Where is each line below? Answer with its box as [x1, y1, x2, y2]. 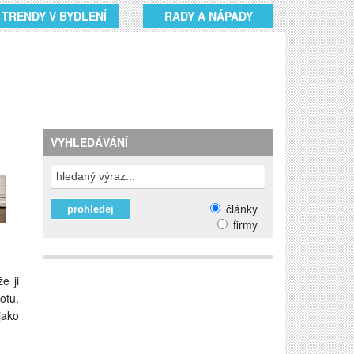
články [223, 201, 258, 217]
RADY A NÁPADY [164, 8, 253, 24]
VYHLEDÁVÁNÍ [51, 134, 129, 150]
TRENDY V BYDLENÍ [2, 8, 107, 24]
